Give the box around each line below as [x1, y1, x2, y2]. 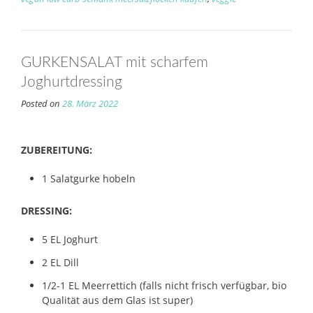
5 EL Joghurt [42, 232, 98, 246]
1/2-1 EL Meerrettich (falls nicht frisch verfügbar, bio [42, 278, 286, 292]
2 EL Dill [42, 255, 79, 269]
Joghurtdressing [21, 74, 122, 89]
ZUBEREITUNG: [21, 143, 92, 156]
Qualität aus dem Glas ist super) [42, 293, 193, 307]
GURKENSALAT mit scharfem [21, 54, 208, 70]
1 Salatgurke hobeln [42, 171, 136, 185]
